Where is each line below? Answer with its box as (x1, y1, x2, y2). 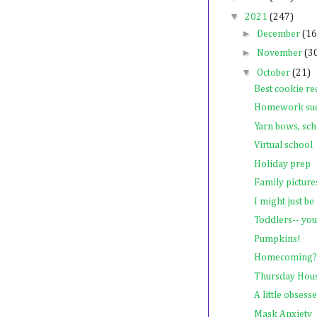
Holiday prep (253, 158, 311, 169)
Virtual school (253, 140, 313, 151)
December (256, 28, 302, 39)
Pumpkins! (253, 234, 301, 244)
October (256, 67, 292, 78)
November (256, 48, 304, 59)
